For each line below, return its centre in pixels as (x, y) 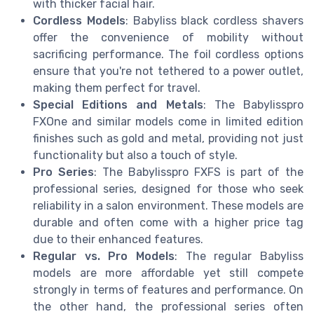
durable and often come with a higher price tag (168, 223)
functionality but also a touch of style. (135, 156)
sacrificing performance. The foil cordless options (168, 55)
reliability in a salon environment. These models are (168, 206)
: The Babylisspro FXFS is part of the (199, 172)
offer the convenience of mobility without (168, 38)
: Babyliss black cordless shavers (214, 21)
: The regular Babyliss (239, 257)
